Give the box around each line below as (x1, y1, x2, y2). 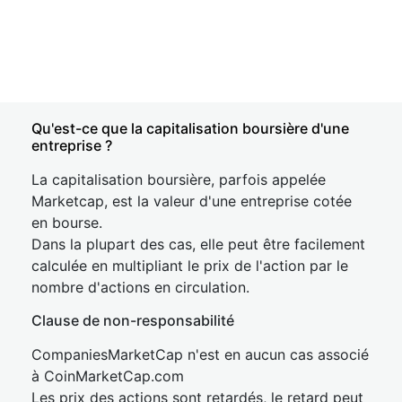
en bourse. (31, 214, 102, 232)
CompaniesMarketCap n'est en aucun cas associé (31, 345, 369, 363)
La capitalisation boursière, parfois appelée (31, 170, 326, 188)
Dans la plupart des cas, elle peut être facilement (31, 235, 365, 253)
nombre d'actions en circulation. (31, 278, 249, 296)
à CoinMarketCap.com (31, 367, 184, 385)
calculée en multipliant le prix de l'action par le (31, 257, 348, 275)
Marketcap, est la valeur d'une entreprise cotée (31, 192, 352, 210)
